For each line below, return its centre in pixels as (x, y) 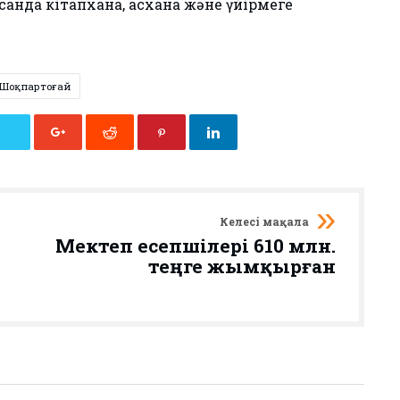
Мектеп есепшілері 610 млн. (196, 245)
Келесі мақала (264, 221)
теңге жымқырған (242, 266)
